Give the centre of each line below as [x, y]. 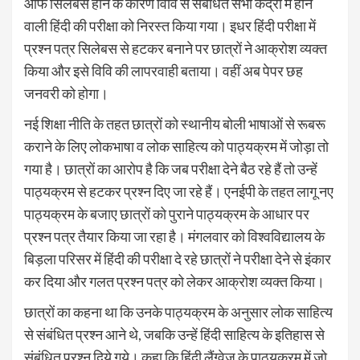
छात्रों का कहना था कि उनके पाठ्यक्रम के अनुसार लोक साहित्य [178, 312]
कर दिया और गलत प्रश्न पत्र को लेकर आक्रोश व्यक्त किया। [174, 282]
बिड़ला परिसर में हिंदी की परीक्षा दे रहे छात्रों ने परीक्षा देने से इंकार [178, 259]
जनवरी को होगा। [66, 94]
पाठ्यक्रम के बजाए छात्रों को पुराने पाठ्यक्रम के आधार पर [167, 214]
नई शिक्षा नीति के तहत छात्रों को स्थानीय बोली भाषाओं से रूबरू [175, 124]
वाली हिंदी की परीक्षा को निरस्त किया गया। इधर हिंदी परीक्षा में [170, 26]
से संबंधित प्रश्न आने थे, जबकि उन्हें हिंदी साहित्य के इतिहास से [174, 335]
